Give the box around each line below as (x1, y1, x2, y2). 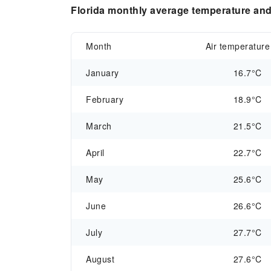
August (86, 253, 114, 265)
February (86, 93, 123, 105)
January (86, 67, 119, 79)
